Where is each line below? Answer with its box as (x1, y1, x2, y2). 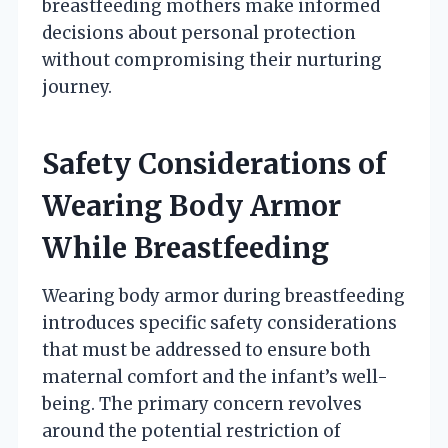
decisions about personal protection (42, 21, 356, 44)
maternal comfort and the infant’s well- (42, 365, 388, 388)
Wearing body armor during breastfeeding (42, 284, 405, 307)
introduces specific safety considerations (42, 311, 397, 334)
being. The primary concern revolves (42, 392, 362, 415)
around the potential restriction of (42, 419, 341, 442)
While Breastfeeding (42, 229, 329, 266)
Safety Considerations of (42, 145, 386, 182)
